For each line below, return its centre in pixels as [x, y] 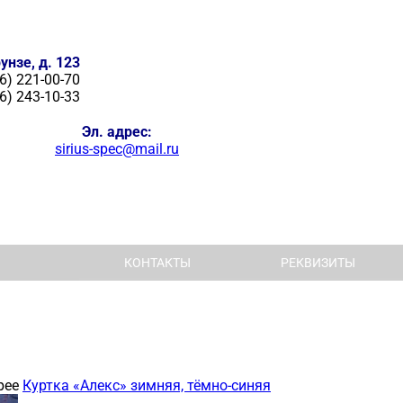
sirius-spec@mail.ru [117, 149]
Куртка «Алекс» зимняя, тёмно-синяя [147, 385]
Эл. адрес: [117, 132]
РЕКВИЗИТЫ [318, 263]
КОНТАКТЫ [157, 263]
